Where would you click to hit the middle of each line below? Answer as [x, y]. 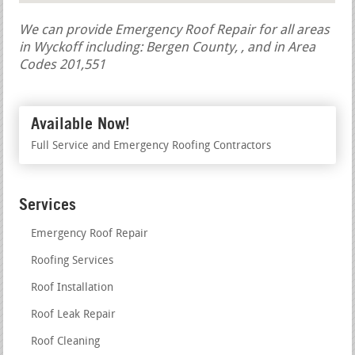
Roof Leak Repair [74, 315]
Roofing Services [73, 261]
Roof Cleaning [66, 342]
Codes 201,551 [63, 65]
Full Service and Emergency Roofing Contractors [151, 146]
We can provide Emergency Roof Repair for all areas [175, 30]
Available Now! [81, 123]
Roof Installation [73, 288]
